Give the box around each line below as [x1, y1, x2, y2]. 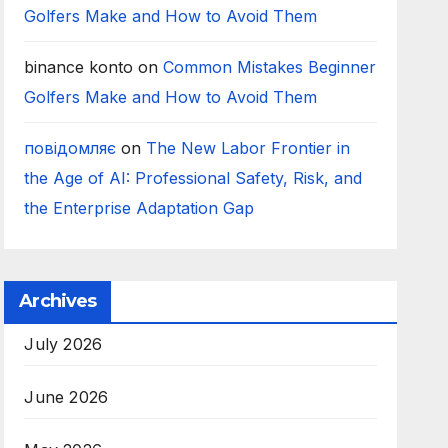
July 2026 [24, 334, 103, 354]
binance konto [24, 57, 134, 77]
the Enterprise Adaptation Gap [24, 198, 255, 218]
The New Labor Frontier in [146, 138, 351, 158]
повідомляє [24, 138, 117, 158]
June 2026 [24, 387, 109, 407]
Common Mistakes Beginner [163, 57, 377, 77]
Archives [19, 290, 97, 312]
